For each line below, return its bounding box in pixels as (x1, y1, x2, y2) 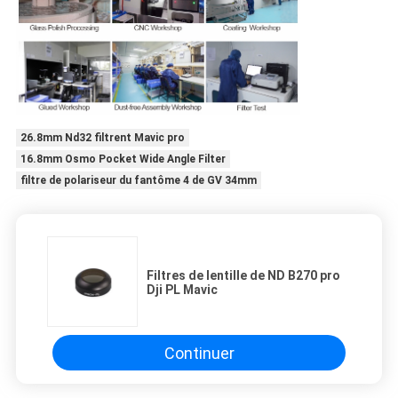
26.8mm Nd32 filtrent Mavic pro (20, 131, 185, 145)
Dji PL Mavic (147, 283, 218, 298)
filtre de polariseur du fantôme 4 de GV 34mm (20, 174, 257, 187)
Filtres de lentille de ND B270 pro (147, 268, 340, 283)
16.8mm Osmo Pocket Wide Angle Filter (20, 153, 226, 166)
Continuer (163, 343, 235, 362)
